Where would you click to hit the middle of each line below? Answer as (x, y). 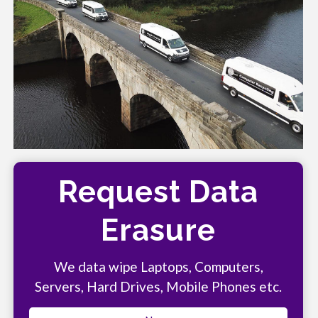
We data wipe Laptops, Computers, (158, 267)
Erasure (158, 231)
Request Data (158, 192)
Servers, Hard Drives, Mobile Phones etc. (158, 287)
